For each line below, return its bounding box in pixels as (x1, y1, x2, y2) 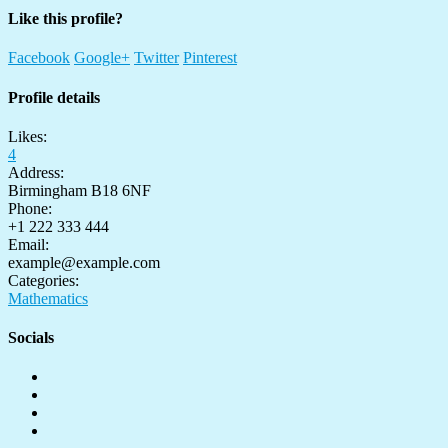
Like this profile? (8, 10, 123, 28)
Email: (8, 235, 49, 253)
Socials (8, 329, 54, 347)
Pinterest (183, 49, 237, 67)
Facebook (8, 49, 70, 67)
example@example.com (8, 253, 160, 271)
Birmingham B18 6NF (8, 181, 151, 199)
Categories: (8, 271, 79, 289)
